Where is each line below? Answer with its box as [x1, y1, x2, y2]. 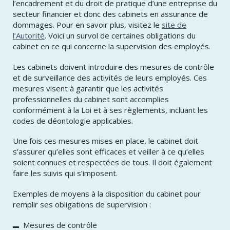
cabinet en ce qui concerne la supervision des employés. [13, 41, 210, 51]
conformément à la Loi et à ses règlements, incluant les [13, 104, 208, 115]
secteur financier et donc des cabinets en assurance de [13, 8, 208, 19]
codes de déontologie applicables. [13, 115, 133, 126]
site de [162, 19, 186, 30]
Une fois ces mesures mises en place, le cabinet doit [13, 136, 198, 146]
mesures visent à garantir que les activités [13, 83, 163, 93]
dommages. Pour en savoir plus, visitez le [13, 19, 162, 30]
